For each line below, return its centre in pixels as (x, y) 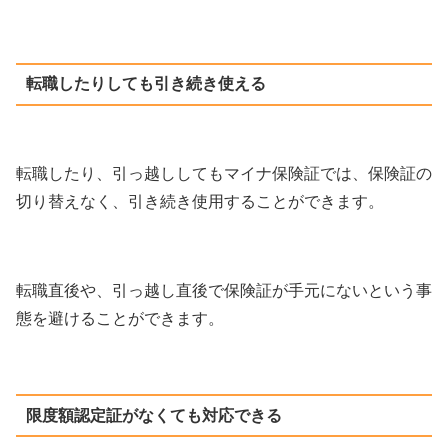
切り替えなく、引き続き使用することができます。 (200, 202)
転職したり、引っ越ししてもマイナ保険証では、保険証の (224, 174)
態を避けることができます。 (120, 319)
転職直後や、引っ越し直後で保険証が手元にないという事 (224, 291)
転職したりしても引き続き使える (145, 84)
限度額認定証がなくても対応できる (153, 415)
